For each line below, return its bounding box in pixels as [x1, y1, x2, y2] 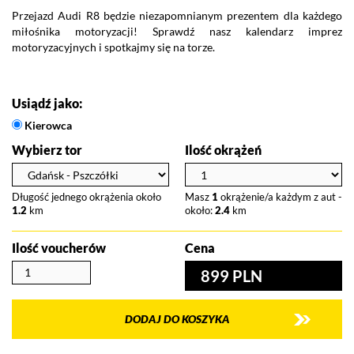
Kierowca [22, 119, 72, 133]
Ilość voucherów [12, 240, 106, 256]
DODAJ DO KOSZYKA [125, 312, 229, 326]
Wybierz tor [12, 142, 82, 158]
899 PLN [201, 266, 262, 286]
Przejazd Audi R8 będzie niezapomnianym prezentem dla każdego [12, 9, 342, 23]
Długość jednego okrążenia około [12, 191, 161, 204]
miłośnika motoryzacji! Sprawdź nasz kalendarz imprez [12, 24, 342, 39]
